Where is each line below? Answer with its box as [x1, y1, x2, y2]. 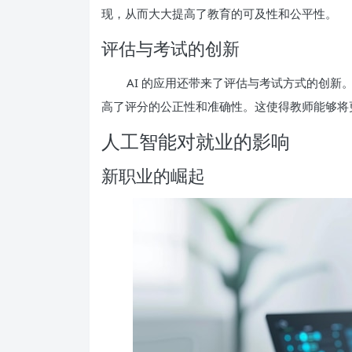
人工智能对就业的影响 [101, 127, 290, 154]
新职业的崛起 [101, 163, 205, 187]
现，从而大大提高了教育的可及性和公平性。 [101, 5, 337, 21]
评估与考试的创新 [101, 35, 240, 60]
